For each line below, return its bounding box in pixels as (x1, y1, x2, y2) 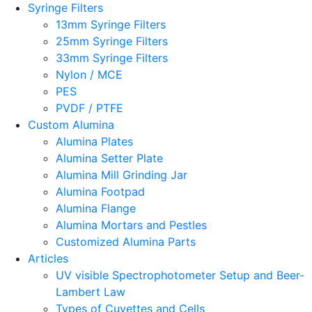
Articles (28, 251, 68, 265)
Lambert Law (56, 284, 125, 299)
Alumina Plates (56, 134, 133, 148)
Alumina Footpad (56, 184, 145, 198)
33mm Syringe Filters (56, 50, 168, 65)
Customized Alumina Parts (56, 234, 196, 249)
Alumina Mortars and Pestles (56, 217, 207, 232)
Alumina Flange (56, 201, 136, 215)
